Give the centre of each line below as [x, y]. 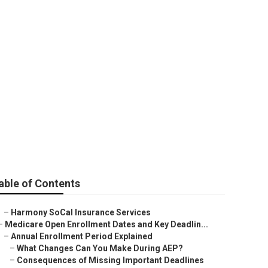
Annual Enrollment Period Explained [82, 236]
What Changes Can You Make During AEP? [100, 248]
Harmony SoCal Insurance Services [81, 212]
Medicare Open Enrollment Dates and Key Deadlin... [106, 224]
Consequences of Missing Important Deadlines [110, 260]
